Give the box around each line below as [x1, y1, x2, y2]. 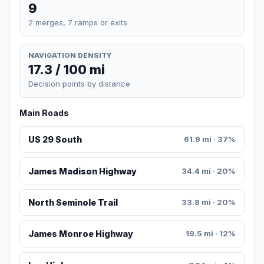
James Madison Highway [28, 166, 137, 176]
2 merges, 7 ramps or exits [28, 17, 127, 27]
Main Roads [19, 108, 69, 118]
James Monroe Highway [28, 229, 133, 239]
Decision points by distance [28, 79, 130, 89]
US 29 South [28, 134, 82, 145]
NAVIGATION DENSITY [28, 51, 111, 60]
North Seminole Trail [28, 197, 118, 208]
